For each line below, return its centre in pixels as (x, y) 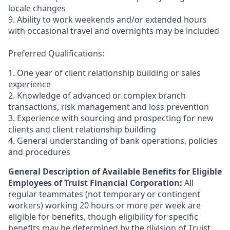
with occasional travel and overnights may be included (114, 31)
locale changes (37, 8)
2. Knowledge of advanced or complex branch (97, 95)
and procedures (39, 152)
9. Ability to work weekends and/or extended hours (108, 20)
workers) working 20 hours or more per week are (104, 205)
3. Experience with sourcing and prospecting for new (111, 118)
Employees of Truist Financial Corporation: (96, 183)
